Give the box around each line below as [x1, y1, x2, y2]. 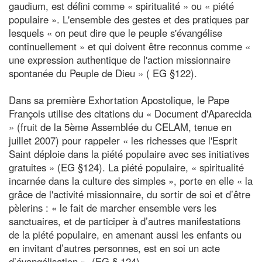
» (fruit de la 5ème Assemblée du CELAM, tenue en [9, 119, 232, 134]
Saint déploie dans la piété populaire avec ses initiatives [9, 146, 249, 161]
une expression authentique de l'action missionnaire [9, 52, 230, 67]
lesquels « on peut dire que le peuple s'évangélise [9, 25, 222, 40]
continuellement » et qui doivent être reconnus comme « [9, 39, 250, 53]
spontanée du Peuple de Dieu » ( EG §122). [9, 65, 197, 80]
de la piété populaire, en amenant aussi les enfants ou [9, 227, 242, 242]
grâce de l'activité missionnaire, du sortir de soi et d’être [9, 187, 250, 201]
